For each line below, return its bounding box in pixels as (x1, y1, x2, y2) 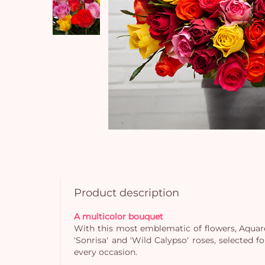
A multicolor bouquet (74, 211, 164, 222)
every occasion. (74, 246, 138, 257)
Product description (74, 185, 180, 199)
